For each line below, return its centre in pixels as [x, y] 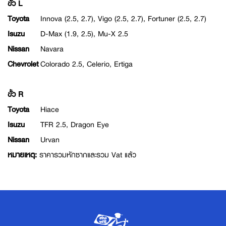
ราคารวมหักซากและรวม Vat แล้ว [88, 155]
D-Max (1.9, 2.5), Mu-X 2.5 [84, 34]
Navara [52, 49]
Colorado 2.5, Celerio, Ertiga [87, 64]
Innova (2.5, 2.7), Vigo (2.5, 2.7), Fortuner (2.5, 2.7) [123, 19]
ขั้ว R [15, 95]
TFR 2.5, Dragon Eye [75, 125]
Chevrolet [23, 64]
